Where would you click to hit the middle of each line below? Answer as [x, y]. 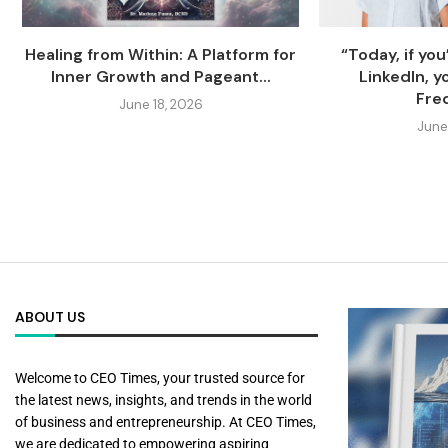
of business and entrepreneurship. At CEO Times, [165, 421]
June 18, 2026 [160, 104]
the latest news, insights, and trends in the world [163, 399]
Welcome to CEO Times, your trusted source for [160, 377]
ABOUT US [50, 316]
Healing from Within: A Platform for [161, 54]
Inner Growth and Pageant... [160, 76]
